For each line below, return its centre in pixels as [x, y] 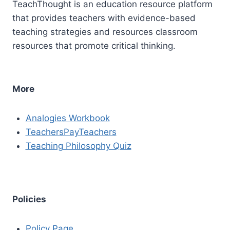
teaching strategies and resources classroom [105, 32]
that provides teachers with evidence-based [104, 18]
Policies [29, 199]
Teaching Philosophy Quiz [78, 146]
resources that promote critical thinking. [94, 45]
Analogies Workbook [68, 118]
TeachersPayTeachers [71, 132]
